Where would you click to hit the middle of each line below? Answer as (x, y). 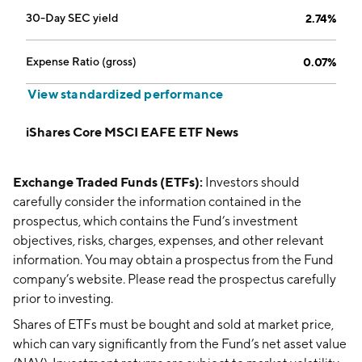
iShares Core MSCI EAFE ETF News (132, 132)
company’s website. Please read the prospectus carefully (175, 279)
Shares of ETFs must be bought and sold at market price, (173, 324)
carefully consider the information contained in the (157, 202)
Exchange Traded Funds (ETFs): (108, 182)
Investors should (251, 182)
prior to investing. (63, 299)
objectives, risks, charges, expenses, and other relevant (168, 240)
